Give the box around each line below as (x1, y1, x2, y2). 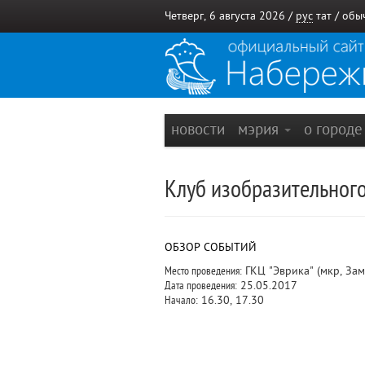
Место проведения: (165, 265, 242, 277)
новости (171, 121, 225, 138)
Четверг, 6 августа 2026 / (165, 10, 296, 22)
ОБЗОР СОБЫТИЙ (165, 241, 257, 253)
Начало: (165, 294, 198, 306)
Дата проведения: (165, 279, 237, 292)
